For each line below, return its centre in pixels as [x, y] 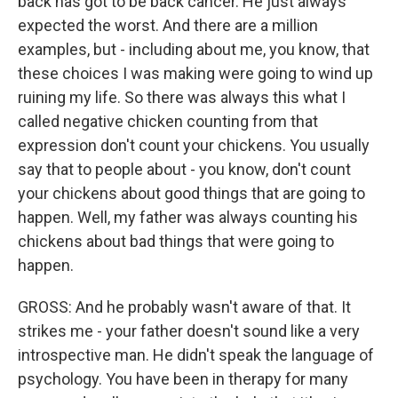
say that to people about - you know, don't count [184, 169]
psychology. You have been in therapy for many [183, 379]
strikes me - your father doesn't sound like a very [189, 331]
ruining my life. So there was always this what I [182, 97]
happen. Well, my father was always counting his [188, 217]
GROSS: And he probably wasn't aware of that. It [184, 307]
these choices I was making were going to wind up [195, 73]
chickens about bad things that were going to [176, 241]
